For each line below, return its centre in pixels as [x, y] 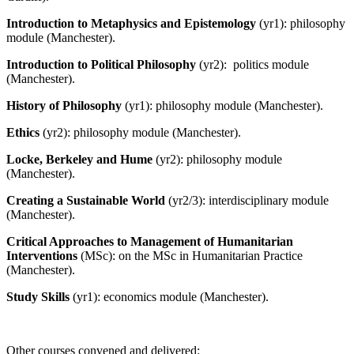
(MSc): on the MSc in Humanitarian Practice [192, 255]
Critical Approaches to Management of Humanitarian [150, 241]
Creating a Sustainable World [86, 200]
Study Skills [40, 296]
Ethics [23, 132]
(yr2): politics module [254, 64]
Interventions [43, 255]
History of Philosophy [66, 105]
